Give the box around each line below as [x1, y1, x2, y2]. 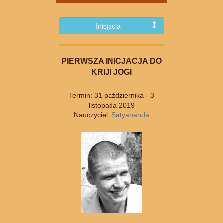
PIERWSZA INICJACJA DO [61, 57, 162, 66]
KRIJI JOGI [91, 68, 132, 77]
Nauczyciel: [74, 111, 110, 119]
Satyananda [110, 111, 149, 119]
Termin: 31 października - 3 [69, 91, 154, 100]
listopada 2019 [88, 101, 135, 110]
